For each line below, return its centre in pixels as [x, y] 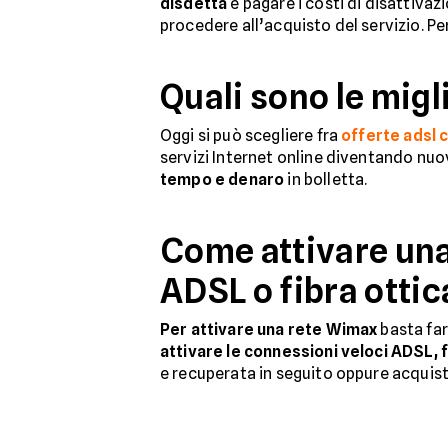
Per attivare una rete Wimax [269, 329]
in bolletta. [326, 179]
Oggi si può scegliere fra [251, 135]
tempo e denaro [222, 179]
